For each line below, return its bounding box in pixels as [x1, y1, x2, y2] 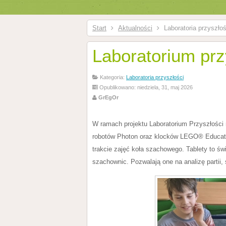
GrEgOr [97, 94, 119, 100]
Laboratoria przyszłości [126, 74, 184, 80]
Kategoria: [98, 74, 126, 80]
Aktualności [118, 24, 152, 32]
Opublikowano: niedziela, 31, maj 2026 [98, 84, 193, 90]
